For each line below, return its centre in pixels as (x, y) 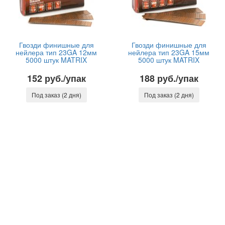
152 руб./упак (56, 78)
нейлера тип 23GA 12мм (56, 52)
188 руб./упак (169, 78)
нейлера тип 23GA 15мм (169, 52)
